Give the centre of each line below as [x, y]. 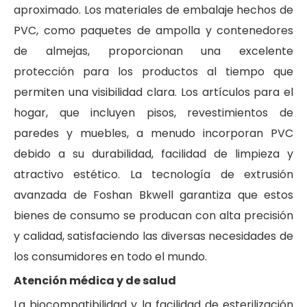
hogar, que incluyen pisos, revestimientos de [153, 112]
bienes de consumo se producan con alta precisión [153, 215]
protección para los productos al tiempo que [153, 71]
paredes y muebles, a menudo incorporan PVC [153, 133]
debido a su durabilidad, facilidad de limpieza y [153, 153]
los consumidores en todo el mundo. [110, 256]
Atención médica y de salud [95, 280]
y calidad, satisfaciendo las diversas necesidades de [153, 236]
